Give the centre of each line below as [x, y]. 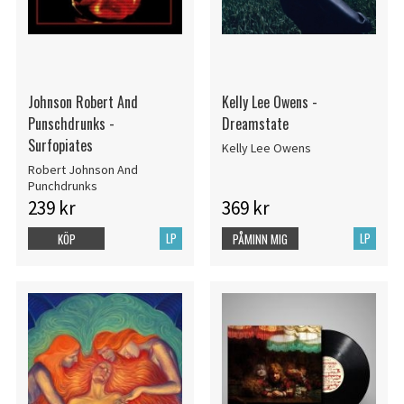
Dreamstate [255, 123]
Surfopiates [60, 145]
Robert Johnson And [83, 170]
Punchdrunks [62, 186]
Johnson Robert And [83, 101]
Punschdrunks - [71, 123]
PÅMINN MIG [261, 239]
